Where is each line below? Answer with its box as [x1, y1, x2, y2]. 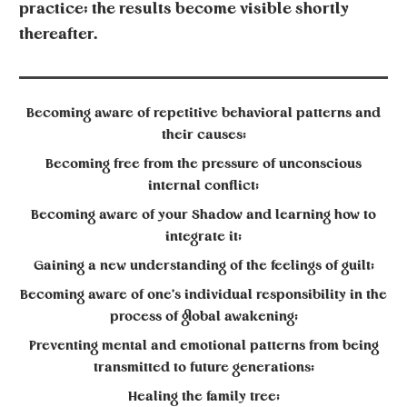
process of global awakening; [109, 310, 298, 323]
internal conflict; [148, 179, 259, 193]
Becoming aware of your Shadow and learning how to [31, 208, 376, 222]
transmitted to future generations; [93, 361, 314, 374]
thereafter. [19, 27, 97, 42]
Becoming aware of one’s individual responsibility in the [20, 288, 387, 302]
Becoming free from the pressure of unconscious [45, 157, 362, 171]
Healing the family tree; [127, 390, 280, 403]
